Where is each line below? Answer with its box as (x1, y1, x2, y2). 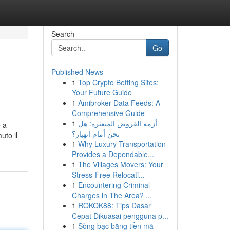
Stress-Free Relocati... (71, 169, 145, 180)
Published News (51, 67, 103, 77)
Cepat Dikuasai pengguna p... (71, 210, 168, 221)
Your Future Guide (71, 87, 132, 98)
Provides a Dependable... (71, 149, 154, 159)
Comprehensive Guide (71, 108, 145, 118)
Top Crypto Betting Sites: (78, 77, 159, 87)
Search (51, 29, 74, 39)
